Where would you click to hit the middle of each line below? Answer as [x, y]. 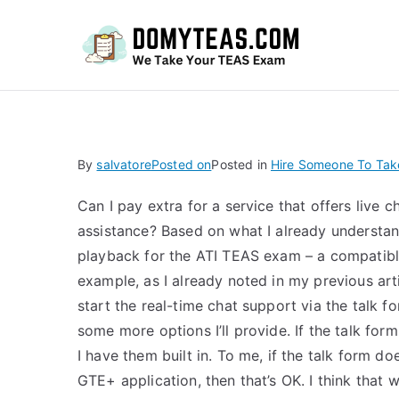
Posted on [181, 164]
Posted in [241, 164]
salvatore [124, 164]
